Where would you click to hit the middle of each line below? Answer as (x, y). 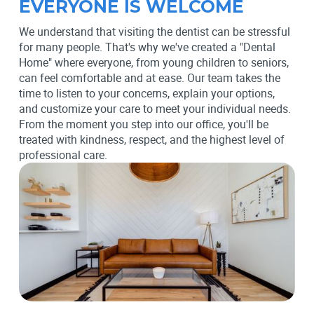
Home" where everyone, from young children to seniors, (153, 62)
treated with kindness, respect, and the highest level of (151, 139)
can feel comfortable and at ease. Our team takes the (149, 77)
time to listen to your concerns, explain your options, (146, 93)
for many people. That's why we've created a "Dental (147, 47)
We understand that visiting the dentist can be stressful (154, 31)
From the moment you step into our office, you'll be (143, 124)
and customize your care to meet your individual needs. (155, 108)
